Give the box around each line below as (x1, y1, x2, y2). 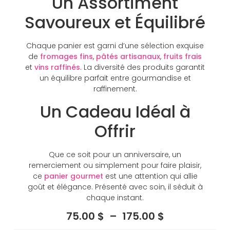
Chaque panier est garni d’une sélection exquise (26, 41, 204, 51)
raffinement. (93, 84, 137, 94)
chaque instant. (86, 192, 144, 203)
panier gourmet (44, 170, 103, 181)
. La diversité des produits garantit (80, 62, 205, 73)
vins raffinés (34, 62, 80, 73)
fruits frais (163, 51, 202, 62)
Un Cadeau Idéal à (40, 100, 190, 123)
